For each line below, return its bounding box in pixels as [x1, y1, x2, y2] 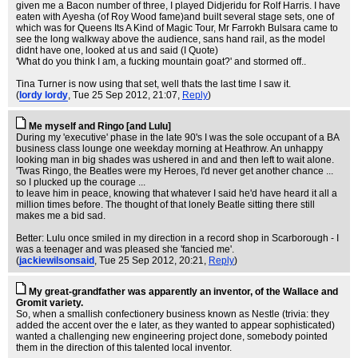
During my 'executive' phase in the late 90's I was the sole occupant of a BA [16, 132, 340, 143]
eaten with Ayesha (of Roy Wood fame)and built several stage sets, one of [16, 11, 334, 22]
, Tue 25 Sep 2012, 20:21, [94, 255, 209, 266]
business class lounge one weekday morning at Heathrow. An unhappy [16, 143, 323, 154]
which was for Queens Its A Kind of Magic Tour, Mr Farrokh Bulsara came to [16, 22, 338, 34]
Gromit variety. [16, 297, 83, 308]
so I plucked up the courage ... [16, 177, 145, 188]
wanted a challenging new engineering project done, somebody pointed [16, 331, 328, 342]
